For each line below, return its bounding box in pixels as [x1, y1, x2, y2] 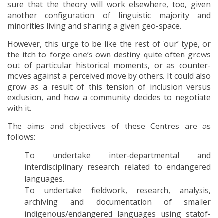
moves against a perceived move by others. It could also [7, 71, 211, 81]
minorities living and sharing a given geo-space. [7, 20, 181, 31]
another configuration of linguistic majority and [7, 10, 211, 20]
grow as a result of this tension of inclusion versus [7, 81, 211, 92]
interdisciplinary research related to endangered [24, 162, 211, 172]
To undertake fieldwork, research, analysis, [24, 185, 211, 196]
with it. [7, 103, 31, 113]
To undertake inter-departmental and [24, 150, 211, 161]
